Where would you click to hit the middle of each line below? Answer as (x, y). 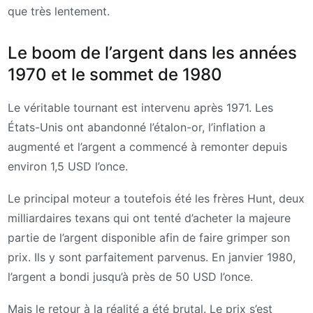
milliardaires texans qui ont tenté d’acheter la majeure (149, 218)
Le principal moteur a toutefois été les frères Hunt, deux (156, 198)
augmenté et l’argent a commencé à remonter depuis (147, 147)
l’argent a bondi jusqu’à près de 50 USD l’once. (130, 276)
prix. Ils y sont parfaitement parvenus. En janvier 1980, (152, 257)
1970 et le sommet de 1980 (115, 75)
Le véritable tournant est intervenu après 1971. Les (140, 108)
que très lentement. (59, 11)
